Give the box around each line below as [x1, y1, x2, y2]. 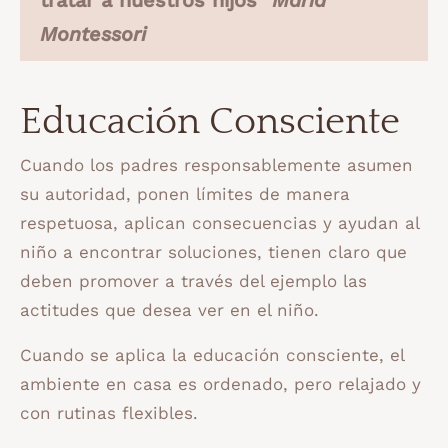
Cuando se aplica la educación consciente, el [20, 345, 404, 366]
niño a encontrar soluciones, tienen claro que [20, 242, 407, 263]
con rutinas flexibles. [20, 403, 198, 424]
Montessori [40, 21, 146, 46]
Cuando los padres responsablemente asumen [20, 155, 413, 176]
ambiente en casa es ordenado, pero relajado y [20, 374, 421, 395]
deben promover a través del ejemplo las [20, 271, 367, 292]
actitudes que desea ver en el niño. [20, 300, 319, 321]
